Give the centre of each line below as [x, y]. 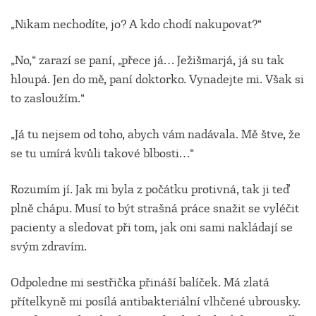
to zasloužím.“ [48, 99]
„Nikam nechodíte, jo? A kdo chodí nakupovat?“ [136, 25]
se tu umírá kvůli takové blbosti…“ [102, 154]
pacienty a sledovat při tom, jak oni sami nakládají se [152, 228]
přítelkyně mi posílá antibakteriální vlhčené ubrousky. [156, 302]
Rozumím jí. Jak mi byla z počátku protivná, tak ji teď [150, 190]
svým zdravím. [49, 247]
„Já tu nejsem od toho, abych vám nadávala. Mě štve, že [156, 135]
